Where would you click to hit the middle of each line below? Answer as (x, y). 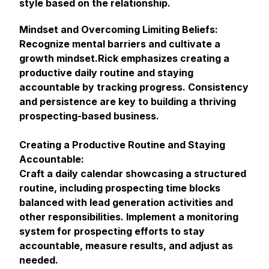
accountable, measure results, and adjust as (126, 246)
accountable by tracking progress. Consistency (134, 87)
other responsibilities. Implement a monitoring (129, 217)
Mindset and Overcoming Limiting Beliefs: (119, 29)
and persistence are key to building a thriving (128, 101)
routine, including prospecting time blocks (120, 188)
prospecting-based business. (89, 116)
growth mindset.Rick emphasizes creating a (124, 58)
